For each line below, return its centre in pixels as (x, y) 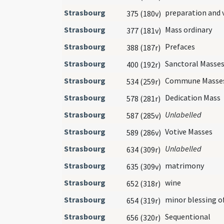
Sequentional (188, 216)
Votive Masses (189, 131)
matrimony (184, 165)
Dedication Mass (193, 97)
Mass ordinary (188, 29)
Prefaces (180, 46)
